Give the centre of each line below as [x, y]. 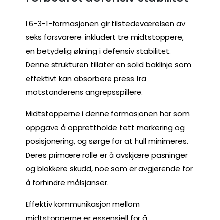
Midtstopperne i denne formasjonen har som [108, 113]
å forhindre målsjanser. [67, 182]
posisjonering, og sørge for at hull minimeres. [107, 141]
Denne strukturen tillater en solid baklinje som [108, 64]
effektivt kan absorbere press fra [86, 78]
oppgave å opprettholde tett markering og [105, 127]
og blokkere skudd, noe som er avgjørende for [109, 168]
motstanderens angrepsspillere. [84, 92]
